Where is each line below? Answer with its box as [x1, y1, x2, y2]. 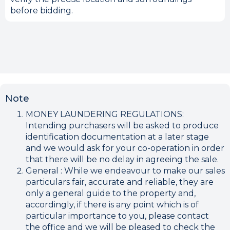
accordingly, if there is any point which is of [26, 200, 199, 209]
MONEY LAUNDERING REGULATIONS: [26, 109, 184, 119]
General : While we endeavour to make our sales [26, 166, 225, 176]
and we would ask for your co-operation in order [26, 143, 224, 153]
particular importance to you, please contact [26, 211, 209, 221]
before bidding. [10, 6, 73, 15]
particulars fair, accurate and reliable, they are [26, 177, 214, 187]
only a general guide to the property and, [26, 188, 196, 198]
